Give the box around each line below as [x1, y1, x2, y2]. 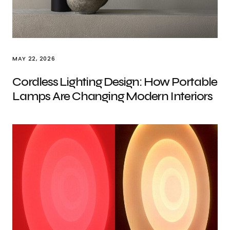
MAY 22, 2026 [12, 54, 55, 63]
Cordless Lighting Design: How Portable [12, 74, 217, 89]
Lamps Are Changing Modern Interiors [12, 89, 213, 104]
